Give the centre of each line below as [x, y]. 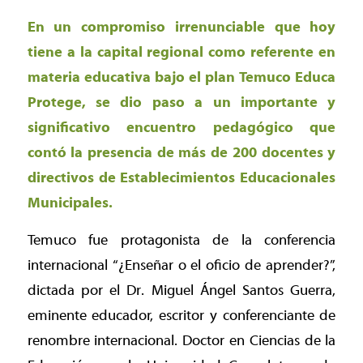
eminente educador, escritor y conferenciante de [181, 316]
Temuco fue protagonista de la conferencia [181, 241]
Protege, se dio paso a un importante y [181, 102]
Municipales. [70, 203]
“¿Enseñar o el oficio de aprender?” [223, 266]
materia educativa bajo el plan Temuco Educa [181, 77]
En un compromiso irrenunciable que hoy [181, 27]
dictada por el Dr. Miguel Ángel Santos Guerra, [181, 291]
